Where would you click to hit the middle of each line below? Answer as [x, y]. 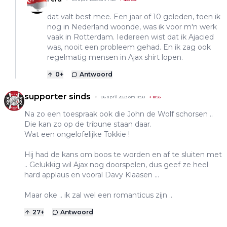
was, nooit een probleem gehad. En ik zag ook [129, 47]
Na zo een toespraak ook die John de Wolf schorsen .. [119, 114]
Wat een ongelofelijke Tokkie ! [77, 134]
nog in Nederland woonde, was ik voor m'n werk [132, 27]
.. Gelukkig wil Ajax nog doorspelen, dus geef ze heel [116, 164]
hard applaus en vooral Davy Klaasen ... [92, 175]
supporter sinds [58, 96]
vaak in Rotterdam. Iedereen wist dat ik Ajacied [130, 37]
